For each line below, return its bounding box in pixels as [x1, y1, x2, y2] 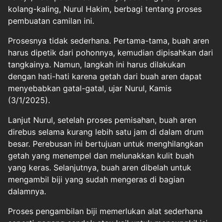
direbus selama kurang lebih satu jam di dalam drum [8, 126, 204, 137]
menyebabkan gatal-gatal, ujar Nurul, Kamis [8, 83, 171, 93]
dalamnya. [8, 186, 46, 196]
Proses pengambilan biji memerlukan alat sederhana [8, 206, 203, 216]
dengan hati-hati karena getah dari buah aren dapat [8, 71, 202, 81]
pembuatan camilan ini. [8, 15, 94, 26]
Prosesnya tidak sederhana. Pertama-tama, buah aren [8, 35, 209, 46]
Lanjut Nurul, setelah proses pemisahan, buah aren [8, 114, 196, 125]
